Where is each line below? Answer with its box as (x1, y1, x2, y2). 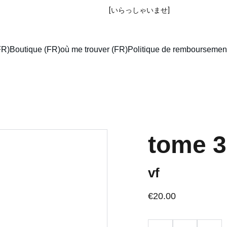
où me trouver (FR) (60, 45, 128, 54)
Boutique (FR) (10, 45, 60, 54)
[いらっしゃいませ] (107, 6, 171, 14)
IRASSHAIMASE (53, 6, 107, 14)
